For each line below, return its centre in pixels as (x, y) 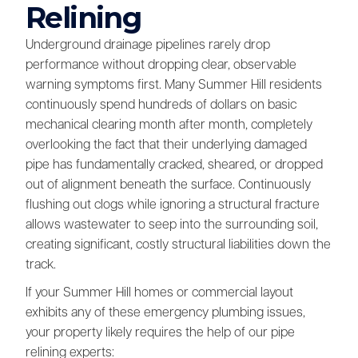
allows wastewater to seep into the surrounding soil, (172, 225)
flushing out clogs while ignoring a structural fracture (173, 205)
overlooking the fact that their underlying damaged (166, 145)
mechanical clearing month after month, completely (169, 125)
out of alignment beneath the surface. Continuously (168, 185)
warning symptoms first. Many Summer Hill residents (174, 85)
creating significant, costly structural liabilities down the (178, 245)
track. (41, 265)
